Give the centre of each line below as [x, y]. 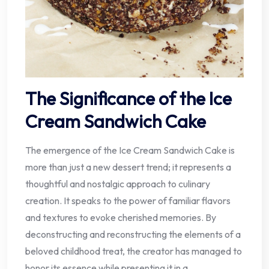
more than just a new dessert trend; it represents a [128, 167]
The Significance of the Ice [128, 98]
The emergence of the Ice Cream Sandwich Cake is [130, 150]
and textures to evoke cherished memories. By [121, 217]
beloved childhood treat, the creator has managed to [134, 251]
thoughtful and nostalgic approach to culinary [118, 183]
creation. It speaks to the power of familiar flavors [128, 200]
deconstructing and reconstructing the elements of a [133, 234]
